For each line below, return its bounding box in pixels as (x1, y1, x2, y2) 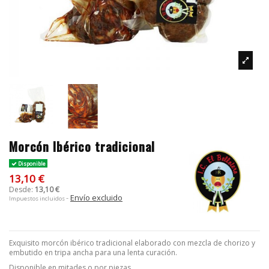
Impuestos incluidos (9, 194, 66, 202)
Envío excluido (70, 192, 122, 203)
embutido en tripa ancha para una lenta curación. (9, 247, 177, 258)
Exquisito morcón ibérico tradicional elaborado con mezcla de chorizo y (9, 237, 255, 248)
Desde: (9, 184, 33, 195)
